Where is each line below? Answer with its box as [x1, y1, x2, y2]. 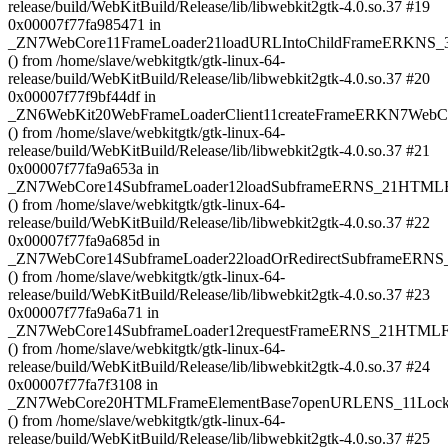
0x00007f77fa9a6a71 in [8, 304, 159, 321]
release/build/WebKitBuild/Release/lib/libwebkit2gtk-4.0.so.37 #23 [8, 286, 430, 303]
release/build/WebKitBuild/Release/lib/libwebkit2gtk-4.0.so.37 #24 [8, 358, 430, 375]
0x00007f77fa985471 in [8, 16, 161, 33]
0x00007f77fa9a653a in [8, 160, 159, 177]
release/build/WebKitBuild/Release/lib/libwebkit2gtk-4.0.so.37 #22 [8, 214, 430, 231]
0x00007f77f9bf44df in [8, 88, 156, 105]
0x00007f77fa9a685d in [8, 232, 160, 249]
